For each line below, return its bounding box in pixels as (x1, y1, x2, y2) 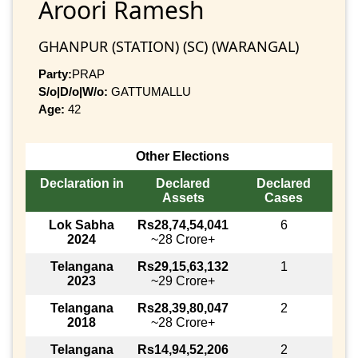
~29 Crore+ (151, 274, 215, 288)
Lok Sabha (49, 218, 114, 233)
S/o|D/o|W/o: (38, 84, 108, 98)
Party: (38, 66, 72, 81)
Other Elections (135, 149, 229, 164)
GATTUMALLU (108, 84, 191, 98)
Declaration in (39, 177, 124, 191)
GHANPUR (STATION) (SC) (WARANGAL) (38, 36, 299, 56)
